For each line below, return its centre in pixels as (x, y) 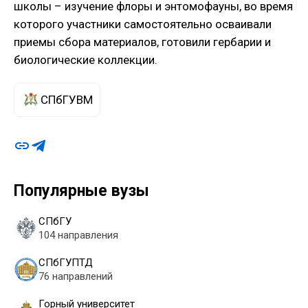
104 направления (78, 235)
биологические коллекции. (86, 60)
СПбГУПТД (66, 263)
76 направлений (76, 277)
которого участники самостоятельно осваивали (143, 24)
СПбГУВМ (67, 100)
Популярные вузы (81, 191)
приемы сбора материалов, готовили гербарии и (142, 42)
